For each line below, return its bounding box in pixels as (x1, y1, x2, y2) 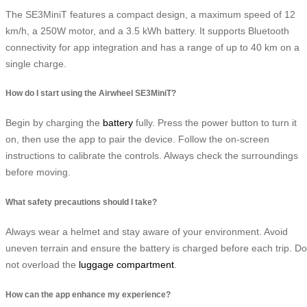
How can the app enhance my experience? (5, 289, 171, 299)
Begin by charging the (5, 117, 103, 129)
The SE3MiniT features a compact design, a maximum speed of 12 (5, 8, 295, 20)
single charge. (5, 58, 66, 69)
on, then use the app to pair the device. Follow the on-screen (5, 134, 269, 145)
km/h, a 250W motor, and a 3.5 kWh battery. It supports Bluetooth (5, 25, 289, 36)
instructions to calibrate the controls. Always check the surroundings (5, 150, 298, 162)
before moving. (5, 167, 71, 178)
